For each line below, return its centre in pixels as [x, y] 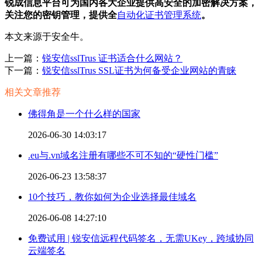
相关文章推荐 [33, 92]
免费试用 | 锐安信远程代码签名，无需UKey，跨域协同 [141, 239]
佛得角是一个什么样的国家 [84, 114]
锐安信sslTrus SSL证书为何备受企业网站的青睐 [139, 71]
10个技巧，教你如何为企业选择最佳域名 [112, 197]
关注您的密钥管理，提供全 [61, 15]
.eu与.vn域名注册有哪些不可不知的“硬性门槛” [123, 156]
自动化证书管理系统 [159, 15]
